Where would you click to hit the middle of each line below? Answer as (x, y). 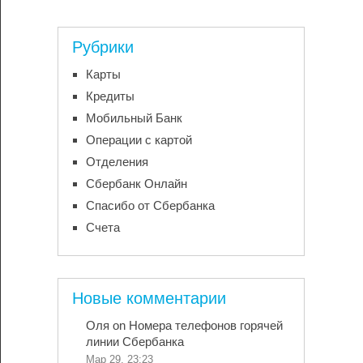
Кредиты (110, 96)
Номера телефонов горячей (205, 326)
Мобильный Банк (134, 118)
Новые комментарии (149, 299)
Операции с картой (139, 140)
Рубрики (102, 47)
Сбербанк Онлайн (136, 184)
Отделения (117, 162)
